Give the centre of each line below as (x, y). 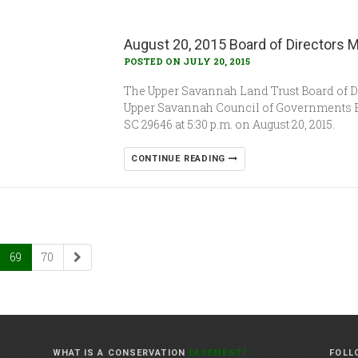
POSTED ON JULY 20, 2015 (187, 61)
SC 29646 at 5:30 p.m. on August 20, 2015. (229, 124)
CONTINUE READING (179, 159)
